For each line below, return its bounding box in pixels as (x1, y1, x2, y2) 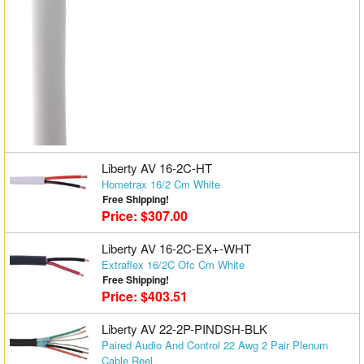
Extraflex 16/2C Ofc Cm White (101, 257, 245, 273)
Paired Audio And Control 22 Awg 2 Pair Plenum (101, 337, 328, 353)
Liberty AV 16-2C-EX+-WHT (101, 240, 251, 258)
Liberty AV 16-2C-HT (101, 159, 212, 177)
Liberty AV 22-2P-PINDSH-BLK (101, 320, 267, 338)
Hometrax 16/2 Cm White (101, 176, 220, 193)
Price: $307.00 (101, 206, 188, 226)
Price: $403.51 (101, 287, 188, 306)
